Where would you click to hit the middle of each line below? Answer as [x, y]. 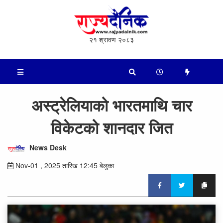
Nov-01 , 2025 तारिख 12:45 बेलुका [64, 166]
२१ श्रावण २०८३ [111, 40]
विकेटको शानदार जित [111, 128]
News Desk [48, 147]
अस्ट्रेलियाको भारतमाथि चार [111, 105]
